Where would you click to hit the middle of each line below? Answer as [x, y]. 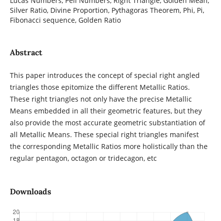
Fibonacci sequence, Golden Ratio [65, 20]
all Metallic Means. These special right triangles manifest [104, 135]
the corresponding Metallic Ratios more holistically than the [109, 147]
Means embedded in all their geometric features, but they [106, 111]
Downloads [30, 192]
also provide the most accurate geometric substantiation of [107, 123]
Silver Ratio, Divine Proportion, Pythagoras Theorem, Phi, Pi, [107, 10]
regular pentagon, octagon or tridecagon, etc [83, 158]
